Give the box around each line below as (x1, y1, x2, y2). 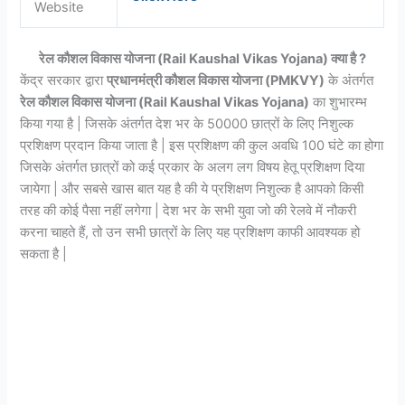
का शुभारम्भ (309, 93, 368, 110)
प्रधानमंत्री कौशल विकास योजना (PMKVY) (107, 71, 325, 89)
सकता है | (20, 245, 68, 262)
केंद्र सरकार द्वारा (20, 71, 108, 89)
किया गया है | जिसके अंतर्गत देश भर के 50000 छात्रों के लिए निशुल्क (20, 115, 354, 132)
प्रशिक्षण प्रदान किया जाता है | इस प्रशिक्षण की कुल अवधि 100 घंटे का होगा (20, 137, 384, 154)
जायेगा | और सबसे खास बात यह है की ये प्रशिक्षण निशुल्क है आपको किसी (20, 180, 364, 197)
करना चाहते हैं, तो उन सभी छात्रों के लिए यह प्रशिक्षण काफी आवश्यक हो (20, 223, 361, 240)
